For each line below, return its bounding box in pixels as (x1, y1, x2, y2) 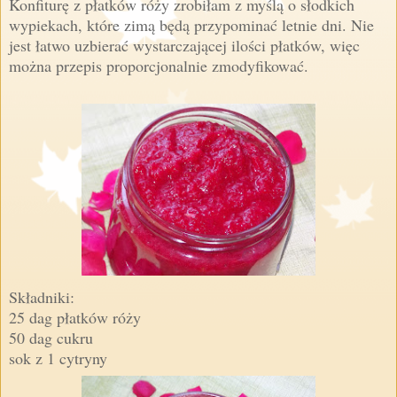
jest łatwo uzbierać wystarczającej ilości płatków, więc (9, 34, 360, 56)
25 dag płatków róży (9, 306, 141, 328)
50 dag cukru (9, 326, 93, 348)
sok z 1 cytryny (9, 346, 107, 369)
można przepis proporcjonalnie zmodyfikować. (9, 54, 308, 76)
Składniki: (9, 285, 74, 307)
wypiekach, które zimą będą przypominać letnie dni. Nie (9, 13, 374, 35)
